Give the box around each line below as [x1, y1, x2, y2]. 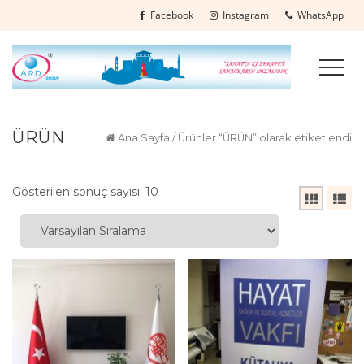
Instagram [218, 8, 269, 22]
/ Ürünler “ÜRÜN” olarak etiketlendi [170, 132, 352, 144]
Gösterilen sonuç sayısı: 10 [12, 184, 158, 199]
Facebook [145, 8, 193, 22]
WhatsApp [292, 8, 344, 22]
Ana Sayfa [118, 132, 170, 144]
